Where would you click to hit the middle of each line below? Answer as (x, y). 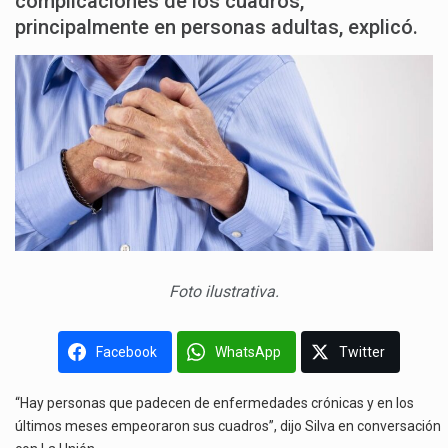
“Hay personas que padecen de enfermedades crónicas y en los (214, 403)
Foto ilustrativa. (224, 292)
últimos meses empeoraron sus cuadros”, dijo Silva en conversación (228, 426)
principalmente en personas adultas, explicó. (216, 27)
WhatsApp (248, 352)
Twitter (362, 352)
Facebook (126, 352)
